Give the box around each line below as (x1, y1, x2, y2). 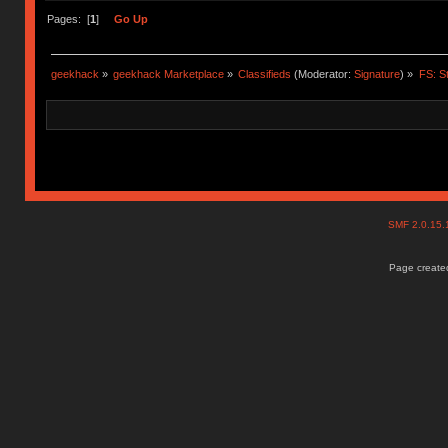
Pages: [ (46, 13, 90, 26)
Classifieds (238, 68, 292, 81)
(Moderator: (291, 68, 355, 81)
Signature (354, 68, 401, 81)
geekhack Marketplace (113, 68, 225, 81)
